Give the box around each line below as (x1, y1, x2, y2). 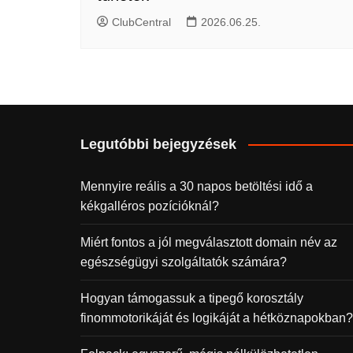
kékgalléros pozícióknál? (80, 199, 219, 213)
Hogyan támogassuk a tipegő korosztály (80, 291, 303, 305)
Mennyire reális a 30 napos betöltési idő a (80, 179, 313, 193)
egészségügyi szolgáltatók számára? (80, 255, 287, 269)
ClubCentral (112, 15, 171, 28)
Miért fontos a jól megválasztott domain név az (80, 235, 337, 249)
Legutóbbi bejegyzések (80, 136, 236, 152)
